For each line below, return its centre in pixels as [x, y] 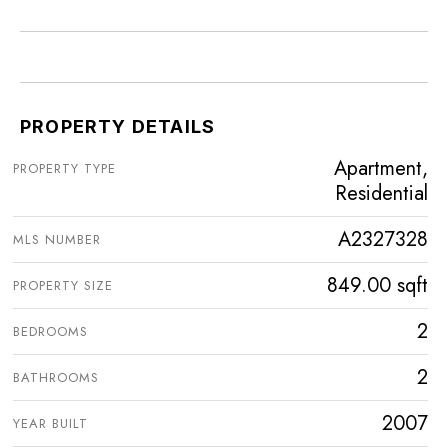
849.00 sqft [377, 285]
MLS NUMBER [57, 239]
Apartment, [381, 168]
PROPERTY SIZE [63, 285]
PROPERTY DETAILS [118, 126]
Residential [381, 193]
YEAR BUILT [50, 423]
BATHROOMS [56, 377]
